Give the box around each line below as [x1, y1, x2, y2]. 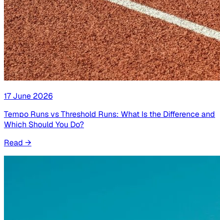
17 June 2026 [4, 91, 53, 102]
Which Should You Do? [4, 119, 84, 130]
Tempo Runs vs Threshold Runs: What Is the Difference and [4, 109, 215, 120]
